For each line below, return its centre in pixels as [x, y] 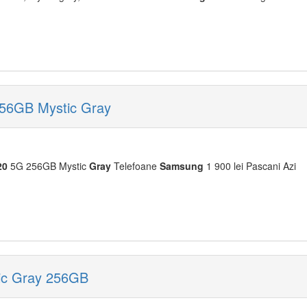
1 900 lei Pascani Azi [250, 166]
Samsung [182, 166]
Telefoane [135, 166]
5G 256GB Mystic [48, 166]
